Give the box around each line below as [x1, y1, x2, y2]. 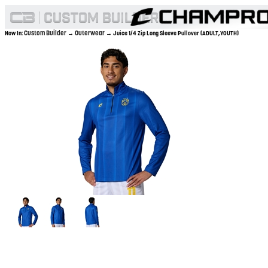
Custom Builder [24, 29, 68, 37]
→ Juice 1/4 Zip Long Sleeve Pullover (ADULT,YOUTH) [106, 29, 239, 37]
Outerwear [75, 29, 106, 37]
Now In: [5, 29, 24, 37]
